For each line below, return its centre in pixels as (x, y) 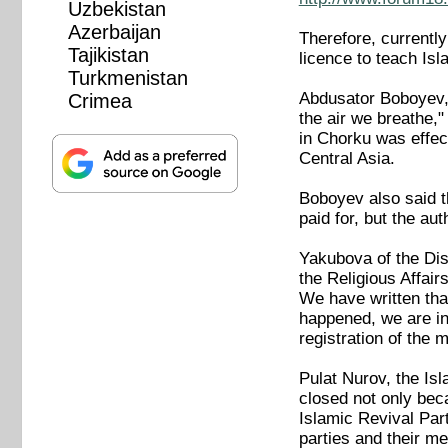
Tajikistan (108, 55)
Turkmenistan (127, 78)
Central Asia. (346, 159)
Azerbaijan (114, 32)
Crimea (99, 101)
